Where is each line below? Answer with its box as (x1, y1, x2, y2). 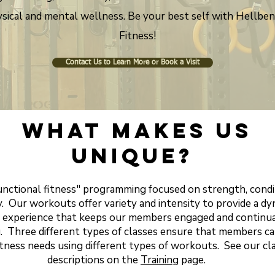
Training (141, 253, 179, 267)
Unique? (72, 142, 203, 169)
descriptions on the (47, 253, 141, 267)
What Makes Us (22, 117, 252, 144)
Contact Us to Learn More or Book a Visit (66, 59, 199, 66)
